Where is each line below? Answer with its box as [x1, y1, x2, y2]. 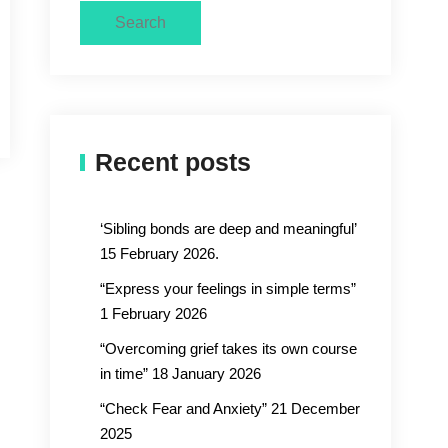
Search [115, 14, 166, 31]
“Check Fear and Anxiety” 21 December [100, 400, 360, 417]
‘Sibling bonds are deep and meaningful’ [100, 220, 356, 237]
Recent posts [95, 148, 251, 176]
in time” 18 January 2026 [100, 365, 261, 382]
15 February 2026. [100, 245, 219, 262]
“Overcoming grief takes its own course [100, 340, 357, 357]
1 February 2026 [100, 305, 207, 322]
